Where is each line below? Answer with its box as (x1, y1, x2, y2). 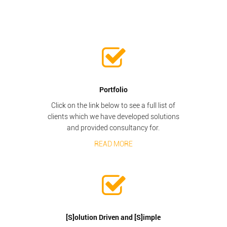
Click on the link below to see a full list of (51, 101, 176, 109)
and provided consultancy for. (67, 123, 160, 132)
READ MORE (94, 139, 133, 148)
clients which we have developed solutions (47, 112, 179, 121)
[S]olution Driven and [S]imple (66, 212, 161, 222)
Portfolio (99, 84, 128, 94)
